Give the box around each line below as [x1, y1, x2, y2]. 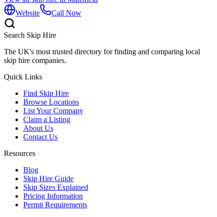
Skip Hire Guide [23, 174, 74, 183]
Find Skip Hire [23, 89, 69, 97]
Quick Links [4, 73, 42, 81]
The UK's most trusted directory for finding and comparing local [4, 47, 200, 56]
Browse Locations [23, 98, 79, 106]
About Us [23, 124, 53, 132]
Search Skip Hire [4, 31, 56, 39]
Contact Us [23, 133, 58, 141]
